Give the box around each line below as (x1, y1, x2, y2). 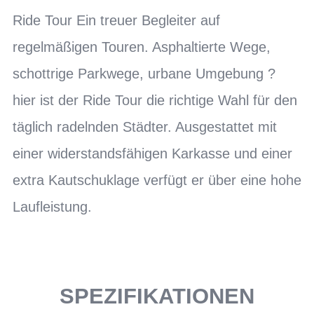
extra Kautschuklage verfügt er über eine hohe (13, 172, 301, 188)
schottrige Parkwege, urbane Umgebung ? (13, 65, 275, 81)
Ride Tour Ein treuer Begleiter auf (13, 12, 220, 28)
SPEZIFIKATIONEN (60, 283, 254, 308)
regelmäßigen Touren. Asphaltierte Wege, (13, 39, 271, 55)
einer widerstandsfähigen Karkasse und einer (13, 145, 292, 161)
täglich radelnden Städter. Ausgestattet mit (13, 118, 277, 135)
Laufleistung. (13, 198, 92, 214)
